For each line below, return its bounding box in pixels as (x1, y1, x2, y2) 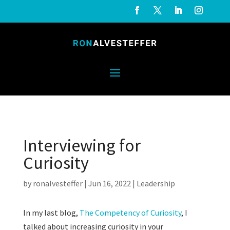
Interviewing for (23, 135, 141, 156)
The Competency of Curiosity (79, 207, 181, 218)
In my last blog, (23, 207, 80, 218)
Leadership (136, 178, 175, 188)
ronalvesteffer (32, 178, 83, 188)
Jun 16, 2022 (88, 178, 131, 188)
